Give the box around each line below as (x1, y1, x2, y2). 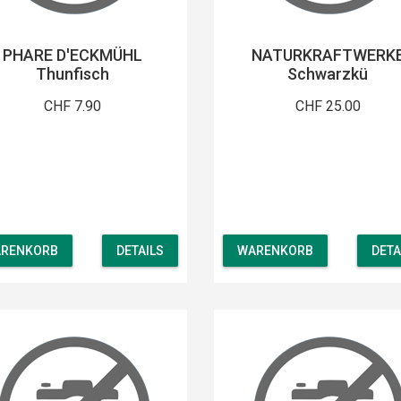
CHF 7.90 (44, 97, 102, 115)
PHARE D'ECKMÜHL (3, 45, 143, 64)
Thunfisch (36, 64, 110, 83)
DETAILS (116, 243, 164, 259)
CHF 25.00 (294, 97, 361, 115)
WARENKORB (236, 243, 313, 259)
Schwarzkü (287, 64, 369, 83)
